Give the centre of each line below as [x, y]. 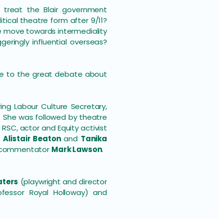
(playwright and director [63, 182]
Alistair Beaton [32, 139]
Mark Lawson [77, 149]
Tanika [94, 139]
